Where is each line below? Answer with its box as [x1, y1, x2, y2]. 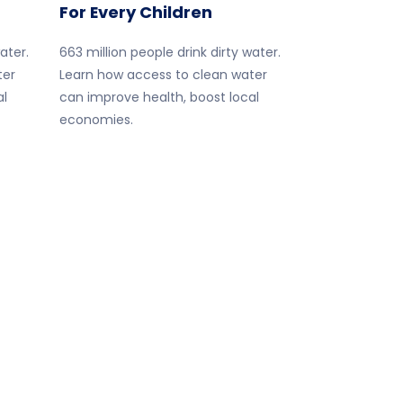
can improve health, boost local [59, 88, 259, 106]
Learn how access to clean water [59, 66, 267, 84]
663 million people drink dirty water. [59, 43, 281, 61]
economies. [59, 111, 133, 129]
